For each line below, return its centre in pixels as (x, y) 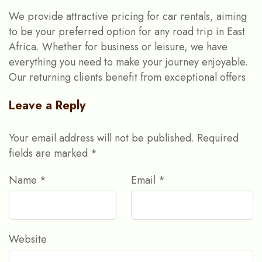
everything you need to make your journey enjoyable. (128, 62)
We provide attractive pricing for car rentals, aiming (128, 17)
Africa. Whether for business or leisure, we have (118, 47)
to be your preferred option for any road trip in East (127, 32)
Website (28, 239)
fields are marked (50, 154)
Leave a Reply (47, 106)
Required (218, 138)
